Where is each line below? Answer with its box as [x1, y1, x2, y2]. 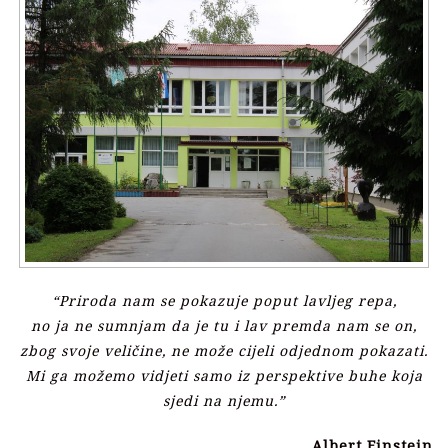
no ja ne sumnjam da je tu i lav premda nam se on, [31, 316, 417, 336]
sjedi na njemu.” [163, 391, 285, 411]
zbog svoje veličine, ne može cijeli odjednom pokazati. [20, 341, 428, 361]
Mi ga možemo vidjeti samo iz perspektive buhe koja [25, 366, 423, 386]
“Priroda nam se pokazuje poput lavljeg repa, [51, 291, 397, 311]
